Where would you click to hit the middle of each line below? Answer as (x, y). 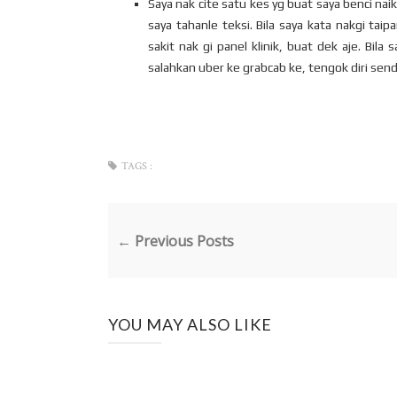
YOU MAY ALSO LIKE (190, 324)
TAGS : (137, 167)
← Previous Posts (175, 241)
